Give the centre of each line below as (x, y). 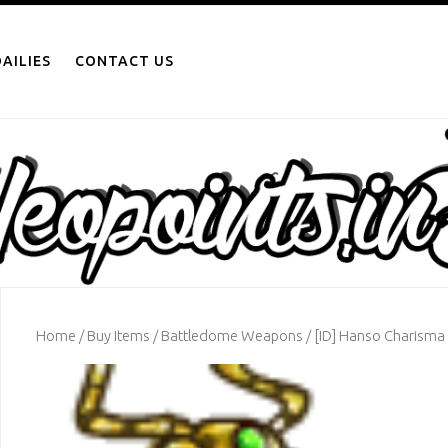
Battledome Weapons (232, 335)
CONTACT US (124, 61)
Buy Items (118, 335)
